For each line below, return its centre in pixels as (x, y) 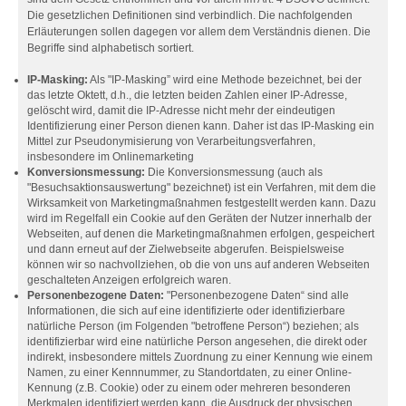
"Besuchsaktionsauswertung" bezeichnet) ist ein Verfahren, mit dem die (202, 188)
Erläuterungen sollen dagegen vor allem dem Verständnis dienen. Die (199, 32)
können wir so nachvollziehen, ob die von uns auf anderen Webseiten (198, 265)
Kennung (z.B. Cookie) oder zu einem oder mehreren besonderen (189, 388)
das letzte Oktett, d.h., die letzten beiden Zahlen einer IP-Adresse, (187, 95)
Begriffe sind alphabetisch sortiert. (111, 48)
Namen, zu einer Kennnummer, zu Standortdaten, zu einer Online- (189, 372)
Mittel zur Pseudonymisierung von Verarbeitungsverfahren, (171, 141)
